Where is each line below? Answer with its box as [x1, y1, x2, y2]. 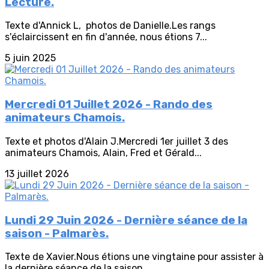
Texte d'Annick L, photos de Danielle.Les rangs [5, 20, 216, 32]
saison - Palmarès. [5, 226, 109, 240]
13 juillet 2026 [5, 168, 69, 180]
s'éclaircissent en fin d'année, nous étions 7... [5, 31, 207, 43]
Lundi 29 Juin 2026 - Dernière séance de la [5, 213, 247, 227]
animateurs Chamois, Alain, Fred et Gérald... [5, 147, 202, 159]
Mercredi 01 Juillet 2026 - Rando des [5, 98, 213, 112]
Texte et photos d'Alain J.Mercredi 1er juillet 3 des [5, 135, 228, 147]
